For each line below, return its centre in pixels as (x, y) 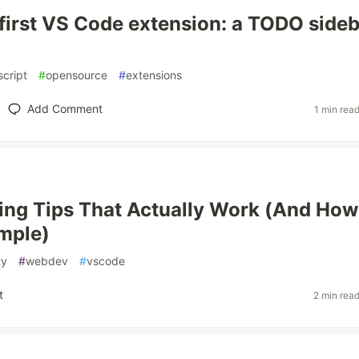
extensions (154, 75)
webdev (47, 261)
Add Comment (65, 109)
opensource (77, 75)
